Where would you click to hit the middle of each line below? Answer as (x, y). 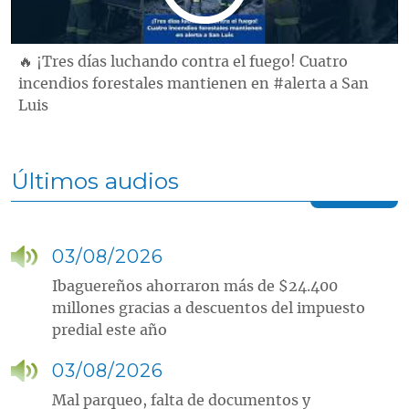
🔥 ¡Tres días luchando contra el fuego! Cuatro (183, 62)
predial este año (110, 330)
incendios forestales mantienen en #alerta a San (194, 84)
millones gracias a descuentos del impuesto (209, 308)
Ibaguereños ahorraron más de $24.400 (195, 286)
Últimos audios (95, 180)
